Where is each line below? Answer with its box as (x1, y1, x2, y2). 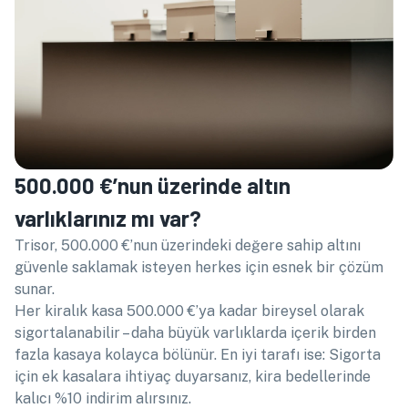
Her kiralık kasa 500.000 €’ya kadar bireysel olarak (15, 301, 364, 320)
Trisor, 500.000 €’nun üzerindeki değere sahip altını (15, 236, 361, 254)
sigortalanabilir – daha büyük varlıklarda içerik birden (15, 323, 376, 342)
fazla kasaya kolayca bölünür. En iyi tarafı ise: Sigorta (15, 345, 381, 363)
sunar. (15, 280, 55, 298)
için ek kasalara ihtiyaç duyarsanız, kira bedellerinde (15, 367, 371, 385)
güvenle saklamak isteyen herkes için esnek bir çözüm (15, 258, 383, 276)
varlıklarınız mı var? (15, 204, 201, 231)
